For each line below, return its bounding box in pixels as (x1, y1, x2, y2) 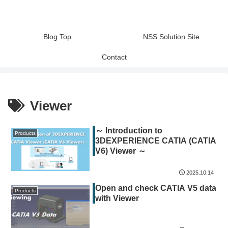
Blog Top (43, 33, 71, 41)
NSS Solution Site (142, 33, 199, 41)
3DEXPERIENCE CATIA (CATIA (95, 136, 217, 146)
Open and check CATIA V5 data (95, 183, 217, 192)
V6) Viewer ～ (95, 147, 147, 156)
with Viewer (95, 193, 139, 203)
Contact (101, 53, 127, 61)
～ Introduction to (95, 126, 163, 135)
